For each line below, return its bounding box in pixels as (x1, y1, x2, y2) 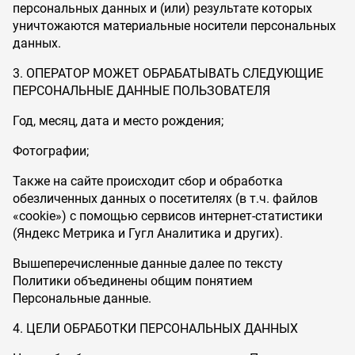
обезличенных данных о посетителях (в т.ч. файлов (13, 191, 318, 206)
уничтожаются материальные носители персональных (13, 18, 336, 33)
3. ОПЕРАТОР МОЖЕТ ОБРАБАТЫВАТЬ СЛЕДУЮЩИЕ (13, 66, 323, 81)
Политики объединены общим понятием (13, 273, 253, 288)
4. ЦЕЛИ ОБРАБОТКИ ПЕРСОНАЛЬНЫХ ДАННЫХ (13, 321, 298, 336)
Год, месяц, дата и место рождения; (13, 113, 223, 128)
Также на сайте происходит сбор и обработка (13, 174, 283, 189)
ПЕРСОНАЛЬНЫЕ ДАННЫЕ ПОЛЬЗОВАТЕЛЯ (13, 83, 270, 98)
